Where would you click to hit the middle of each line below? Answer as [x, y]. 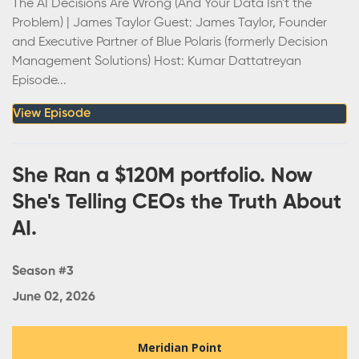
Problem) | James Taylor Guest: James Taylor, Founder [169, 23]
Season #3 [43, 271]
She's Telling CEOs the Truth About [177, 202]
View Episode [52, 113]
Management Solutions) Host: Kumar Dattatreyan [157, 61]
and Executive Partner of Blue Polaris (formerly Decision [170, 42]
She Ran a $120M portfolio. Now [162, 176]
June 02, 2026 [54, 297]
